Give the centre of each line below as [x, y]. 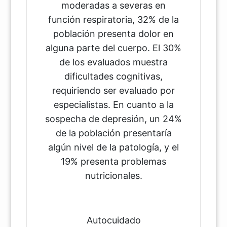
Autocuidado [113, 220]
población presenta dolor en [113, 33]
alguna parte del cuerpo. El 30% [113, 48]
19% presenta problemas [113, 161]
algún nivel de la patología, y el [113, 147]
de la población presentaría [113, 133]
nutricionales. [113, 175]
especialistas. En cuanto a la [113, 104]
